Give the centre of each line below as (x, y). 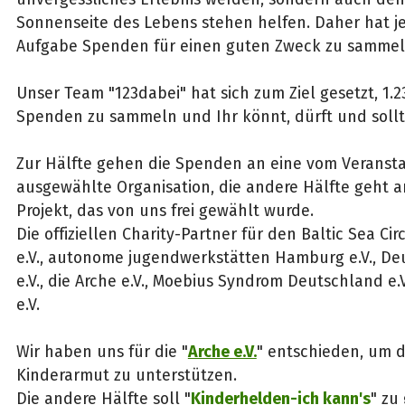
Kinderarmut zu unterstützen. (126, 376)
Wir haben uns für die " (102, 352)
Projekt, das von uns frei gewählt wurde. (165, 211)
